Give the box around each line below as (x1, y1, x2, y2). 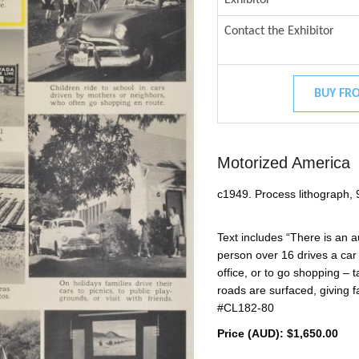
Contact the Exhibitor (224, 24, 334, 38)
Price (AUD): (216, 327, 284, 341)
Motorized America (216, 154, 350, 172)
